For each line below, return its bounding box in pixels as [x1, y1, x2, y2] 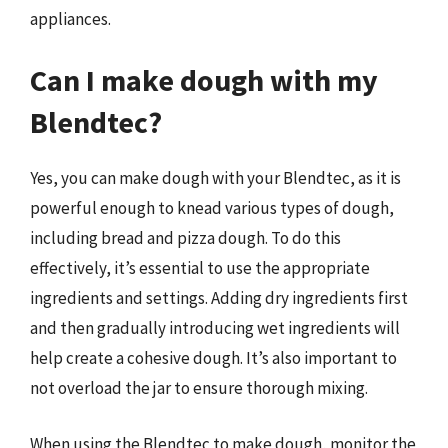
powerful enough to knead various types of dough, [30, 197, 394, 219]
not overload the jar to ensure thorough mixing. [30, 377, 368, 399]
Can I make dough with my [30, 61, 378, 99]
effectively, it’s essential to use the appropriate [30, 257, 370, 279]
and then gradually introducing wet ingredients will [30, 317, 400, 339]
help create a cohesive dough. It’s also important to [30, 347, 397, 369]
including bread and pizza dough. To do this [30, 227, 341, 249]
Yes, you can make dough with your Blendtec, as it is [30, 167, 401, 189]
